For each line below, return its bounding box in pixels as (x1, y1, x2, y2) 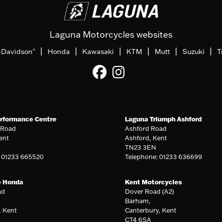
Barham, (125, 196, 151, 205)
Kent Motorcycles (125, 177, 182, 186)
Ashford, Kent (125, 133, 167, 142)
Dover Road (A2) (125, 187, 174, 195)
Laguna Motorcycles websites (50, 28, 172, 40)
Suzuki (182, 47, 205, 56)
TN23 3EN (125, 143, 157, 151)
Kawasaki (82, 47, 114, 56)
